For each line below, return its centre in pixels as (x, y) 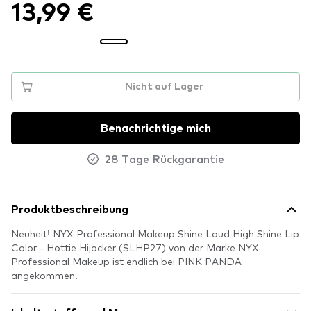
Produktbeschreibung (70, 210)
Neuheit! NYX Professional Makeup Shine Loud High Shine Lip (155, 233)
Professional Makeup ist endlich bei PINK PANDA (126, 261)
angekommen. (44, 275)
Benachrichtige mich (155, 128)
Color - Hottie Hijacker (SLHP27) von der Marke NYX (135, 247)
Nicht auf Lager (164, 87)
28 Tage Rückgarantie (165, 158)
